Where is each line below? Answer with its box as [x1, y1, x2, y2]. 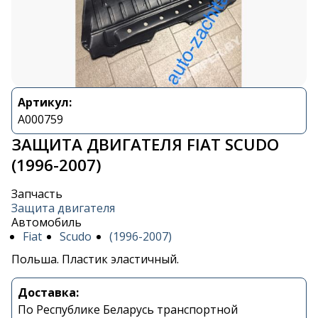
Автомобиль [11, 214, 82, 231]
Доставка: [18, 285, 79, 301]
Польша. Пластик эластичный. [11, 251, 179, 268]
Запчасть [11, 186, 62, 202]
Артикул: [18, 94, 72, 111]
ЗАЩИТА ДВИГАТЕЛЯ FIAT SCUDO [11, 133, 279, 156]
